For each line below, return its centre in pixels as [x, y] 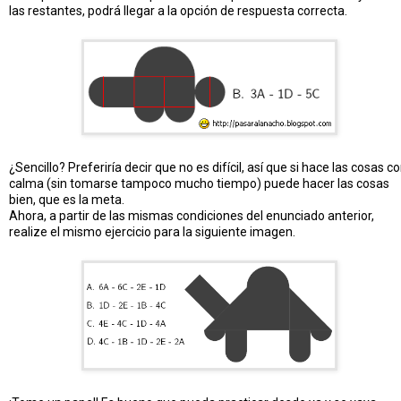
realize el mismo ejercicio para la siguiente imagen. [152, 232]
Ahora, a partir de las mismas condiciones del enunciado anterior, [192, 216]
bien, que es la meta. [67, 200]
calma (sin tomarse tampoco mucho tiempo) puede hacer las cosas [199, 184]
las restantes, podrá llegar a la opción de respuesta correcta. [178, 11]
